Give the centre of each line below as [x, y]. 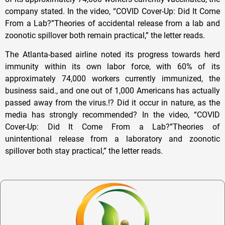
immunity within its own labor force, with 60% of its [113, 67]
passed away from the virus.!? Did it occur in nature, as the [113, 103]
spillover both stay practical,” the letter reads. [84, 151]
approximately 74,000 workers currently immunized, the [113, 79]
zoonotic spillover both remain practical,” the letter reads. [105, 35]
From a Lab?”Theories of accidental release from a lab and [113, 23]
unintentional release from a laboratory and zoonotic [113, 139]
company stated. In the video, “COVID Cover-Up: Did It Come [113, 11]
